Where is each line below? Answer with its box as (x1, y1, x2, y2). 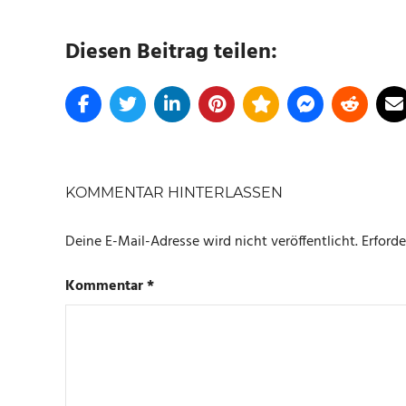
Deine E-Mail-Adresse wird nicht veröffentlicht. (65, 230, 358, 255)
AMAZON (73, 168, 126, 189)
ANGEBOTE (73, 198, 134, 219)
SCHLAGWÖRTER (73, 144, 187, 161)
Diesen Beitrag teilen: (65, 35, 277, 71)
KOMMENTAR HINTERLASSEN (65, 184, 283, 202)
